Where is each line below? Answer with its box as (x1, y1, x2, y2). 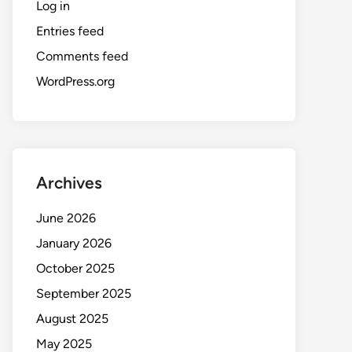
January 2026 (36, 236, 112, 251)
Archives (36, 173, 102, 192)
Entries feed (36, 24, 104, 38)
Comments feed (36, 49, 128, 64)
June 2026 (36, 211, 96, 225)
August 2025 (36, 311, 108, 326)
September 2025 (36, 286, 131, 301)
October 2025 (36, 261, 115, 276)
